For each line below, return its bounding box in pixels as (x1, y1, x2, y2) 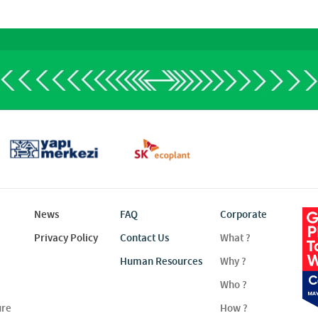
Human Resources (120, 254, 202, 268)
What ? (220, 231, 251, 245)
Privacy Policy (33, 231, 98, 245)
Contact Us (120, 231, 169, 245)
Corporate (220, 207, 267, 221)
